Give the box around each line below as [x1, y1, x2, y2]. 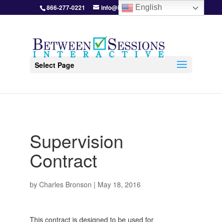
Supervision [29, 128, 123, 153]
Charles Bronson [39, 179, 92, 189]
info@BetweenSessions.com [101, 3, 182, 12]
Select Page [34, 60, 74, 70]
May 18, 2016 [97, 179, 141, 189]
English [133, 3, 163, 12]
